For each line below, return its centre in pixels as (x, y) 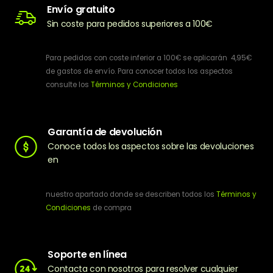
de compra (111, 207)
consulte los (68, 85)
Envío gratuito (81, 9)
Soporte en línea (87, 255)
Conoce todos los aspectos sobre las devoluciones (151, 146)
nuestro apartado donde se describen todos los (131, 194)
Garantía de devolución (105, 132)
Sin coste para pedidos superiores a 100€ (130, 23)
